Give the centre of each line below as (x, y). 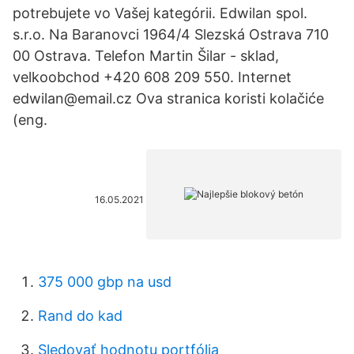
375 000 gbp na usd (105, 282)
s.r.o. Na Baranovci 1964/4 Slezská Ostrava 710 (171, 34)
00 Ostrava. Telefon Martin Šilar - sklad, (146, 56)
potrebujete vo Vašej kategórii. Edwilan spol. (160, 13)
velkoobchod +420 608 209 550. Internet (152, 77)
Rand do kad (80, 316)
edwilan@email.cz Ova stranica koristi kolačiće (168, 98)
